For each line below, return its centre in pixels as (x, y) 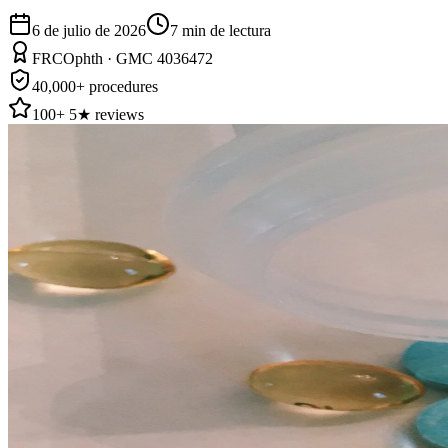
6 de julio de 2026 (89, 30)
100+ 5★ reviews (88, 114)
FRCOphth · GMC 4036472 (122, 58)
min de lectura (226, 30)
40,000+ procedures (95, 86)
